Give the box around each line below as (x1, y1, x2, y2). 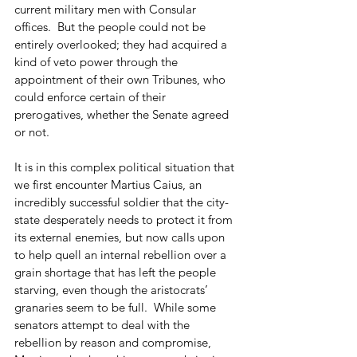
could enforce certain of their (14, 88, 169, 104)
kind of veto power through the (14, 53, 181, 69)
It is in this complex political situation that (14, 159, 237, 175)
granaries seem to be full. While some (14, 299, 219, 315)
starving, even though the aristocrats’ (14, 281, 211, 297)
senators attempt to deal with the (14, 316, 193, 332)
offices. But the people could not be (14, 18, 209, 34)
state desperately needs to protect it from (14, 211, 236, 227)
